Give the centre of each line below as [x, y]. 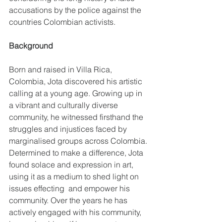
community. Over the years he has [69, 200]
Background [31, 46]
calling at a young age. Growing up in [77, 93]
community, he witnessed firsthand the [77, 117]
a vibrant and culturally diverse [64, 105]
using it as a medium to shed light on [75, 177]
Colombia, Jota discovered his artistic [77, 82]
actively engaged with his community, [76, 212]
